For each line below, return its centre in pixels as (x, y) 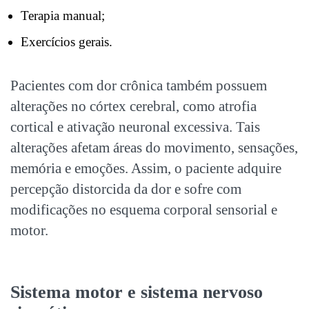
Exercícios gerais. (67, 41)
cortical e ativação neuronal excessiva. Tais (135, 127)
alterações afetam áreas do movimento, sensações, (154, 147)
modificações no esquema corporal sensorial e (144, 209)
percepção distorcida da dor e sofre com (126, 189)
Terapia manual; (63, 15)
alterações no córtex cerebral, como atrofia (133, 106)
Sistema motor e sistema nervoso (137, 292)
